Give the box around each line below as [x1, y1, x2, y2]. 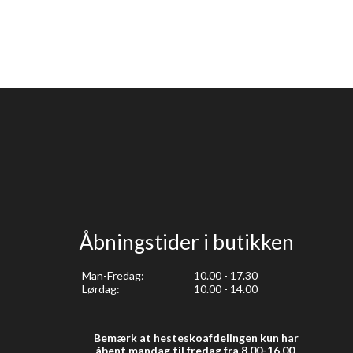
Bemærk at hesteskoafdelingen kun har [93, 330, 299, 344]
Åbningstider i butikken [80, 229, 294, 255]
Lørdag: [80, 281, 120, 295]
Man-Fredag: [80, 268, 144, 282]
